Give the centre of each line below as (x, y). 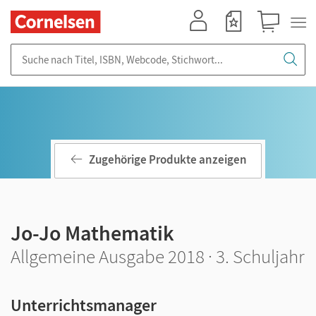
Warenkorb (275, 39)
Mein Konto (205, 39)
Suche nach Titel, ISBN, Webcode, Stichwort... (113, 50)
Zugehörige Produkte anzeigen (168, 160)
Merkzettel (238, 39)
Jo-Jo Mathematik (92, 233)
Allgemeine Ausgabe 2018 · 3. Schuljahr (158, 256)
